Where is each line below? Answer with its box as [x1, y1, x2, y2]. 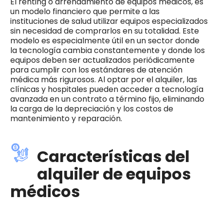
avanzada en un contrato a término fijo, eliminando [10, 93, 204, 105]
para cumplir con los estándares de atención [10, 64, 182, 75]
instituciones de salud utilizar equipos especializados [10, 15, 208, 27]
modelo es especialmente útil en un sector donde [10, 35, 200, 46]
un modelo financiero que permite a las [10, 5, 160, 17]
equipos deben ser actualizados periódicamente [10, 54, 195, 66]
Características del [36, 145, 190, 167]
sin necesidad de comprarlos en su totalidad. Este [10, 25, 199, 36]
